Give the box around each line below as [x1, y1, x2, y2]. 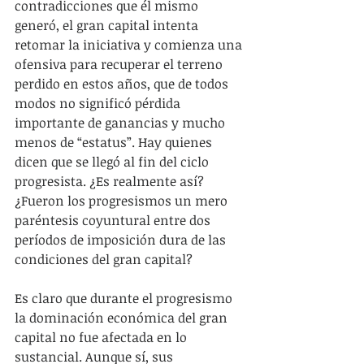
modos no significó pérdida [15, 94, 184, 112]
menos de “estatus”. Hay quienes [15, 133, 215, 151]
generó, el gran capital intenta [15, 16, 201, 34]
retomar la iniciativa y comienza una [15, 36, 245, 54]
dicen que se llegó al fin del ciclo [15, 153, 212, 171]
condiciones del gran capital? [15, 250, 193, 268]
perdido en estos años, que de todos [15, 75, 232, 93]
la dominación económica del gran [15, 309, 231, 327]
